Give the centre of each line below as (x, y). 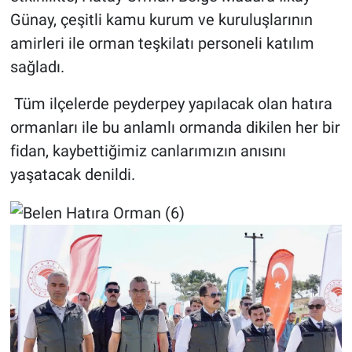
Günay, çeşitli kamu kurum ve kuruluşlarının (161, 20)
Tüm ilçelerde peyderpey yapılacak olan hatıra (171, 104)
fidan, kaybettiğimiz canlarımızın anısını (148, 151)
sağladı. (37, 67)
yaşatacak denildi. (72, 175)
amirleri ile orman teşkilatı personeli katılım (162, 44)
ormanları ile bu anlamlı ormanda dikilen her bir (175, 128)
